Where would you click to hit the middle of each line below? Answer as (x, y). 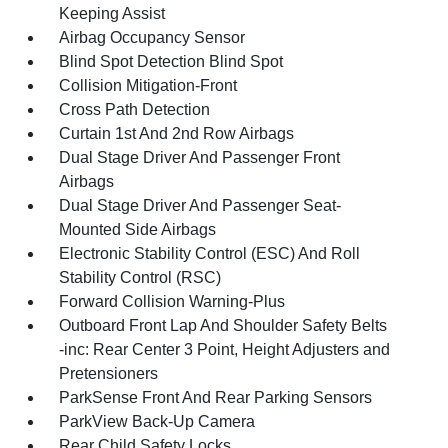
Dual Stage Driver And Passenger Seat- (200, 205)
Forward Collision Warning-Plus (172, 301)
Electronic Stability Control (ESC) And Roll (210, 253)
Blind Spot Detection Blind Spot (171, 61)
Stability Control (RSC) (140, 277)
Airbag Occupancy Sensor (152, 37)
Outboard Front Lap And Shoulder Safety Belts (223, 325)
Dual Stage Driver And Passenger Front (200, 157)
